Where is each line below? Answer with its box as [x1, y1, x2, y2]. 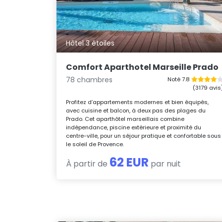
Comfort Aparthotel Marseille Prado [66, 61, 219, 73]
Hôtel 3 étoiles [66, 38, 115, 49]
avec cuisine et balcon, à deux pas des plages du [66, 106, 206, 114]
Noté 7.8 [167, 75, 191, 83]
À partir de [66, 158, 110, 169]
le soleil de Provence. [66, 140, 124, 148]
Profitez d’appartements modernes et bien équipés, [66, 98, 209, 106]
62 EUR [110, 154, 149, 170]
